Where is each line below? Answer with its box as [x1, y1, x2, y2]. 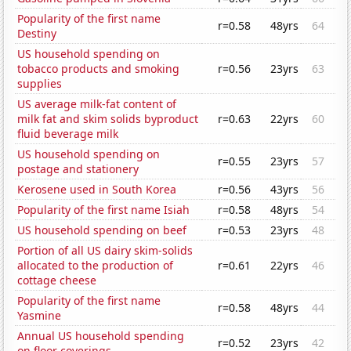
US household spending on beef [17, 223, 187, 238]
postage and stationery [17, 161, 139, 177]
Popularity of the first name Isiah [17, 202, 190, 218]
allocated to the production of [17, 258, 174, 273]
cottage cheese [17, 273, 97, 288]
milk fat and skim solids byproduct [17, 111, 199, 127]
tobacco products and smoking [17, 61, 180, 77]
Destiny [17, 26, 57, 42]
